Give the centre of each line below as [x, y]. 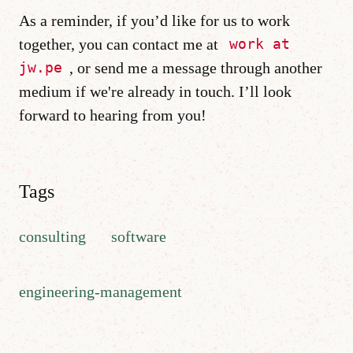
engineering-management [100, 291]
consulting [52, 236]
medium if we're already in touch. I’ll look [155, 91]
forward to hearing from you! [113, 115]
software [139, 236]
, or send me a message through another [195, 67]
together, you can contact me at [121, 44]
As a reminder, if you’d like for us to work [154, 20]
